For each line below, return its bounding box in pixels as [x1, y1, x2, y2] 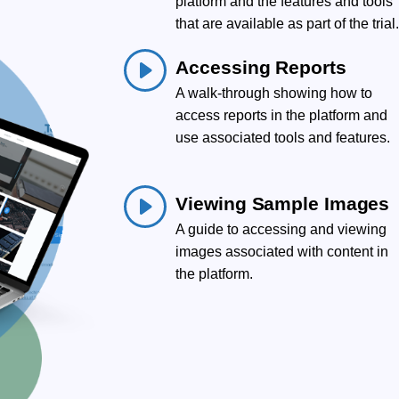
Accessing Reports [175, 56, 346, 77]
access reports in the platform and [175, 107, 388, 123]
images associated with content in [175, 243, 389, 259]
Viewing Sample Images [175, 192, 390, 214]
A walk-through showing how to [175, 85, 373, 101]
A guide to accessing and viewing [175, 221, 387, 237]
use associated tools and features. [175, 129, 391, 145]
